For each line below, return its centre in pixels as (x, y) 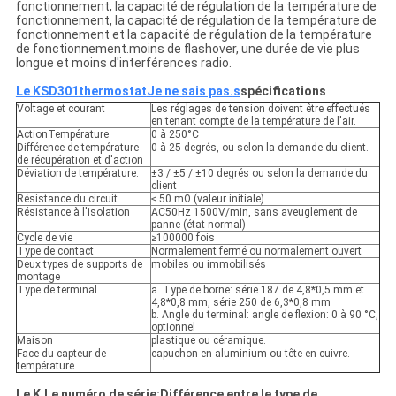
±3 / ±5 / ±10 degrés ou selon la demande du (259, 174)
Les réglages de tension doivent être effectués (260, 109)
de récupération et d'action (80, 160)
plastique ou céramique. (208, 341)
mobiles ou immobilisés (208, 265)
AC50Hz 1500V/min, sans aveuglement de (254, 213)
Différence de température (77, 148)
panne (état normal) (198, 225)
